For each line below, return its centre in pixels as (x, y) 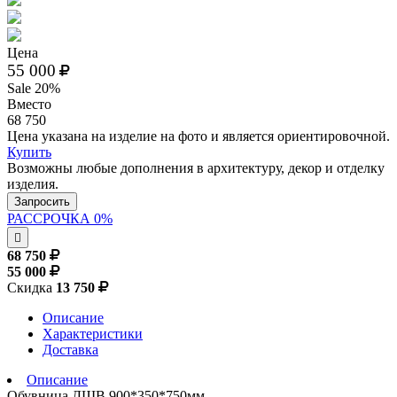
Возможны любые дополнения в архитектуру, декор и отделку (196, 167)
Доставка (70, 349)
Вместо (29, 104)
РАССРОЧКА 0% (60, 218)
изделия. (33, 183)
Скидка (31, 287)
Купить (29, 152)
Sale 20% (34, 88)
